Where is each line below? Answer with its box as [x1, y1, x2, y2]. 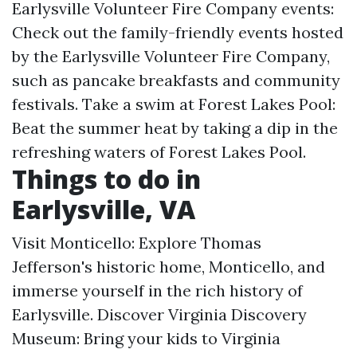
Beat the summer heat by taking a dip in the [12, 118, 338, 138]
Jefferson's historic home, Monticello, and [12, 257, 325, 277]
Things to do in [12, 162, 201, 196]
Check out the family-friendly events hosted [12, 22, 343, 42]
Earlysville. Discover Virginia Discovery [12, 304, 307, 324]
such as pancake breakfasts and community [12, 70, 340, 90]
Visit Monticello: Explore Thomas [12, 233, 261, 253]
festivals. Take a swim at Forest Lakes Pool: [12, 94, 335, 114]
